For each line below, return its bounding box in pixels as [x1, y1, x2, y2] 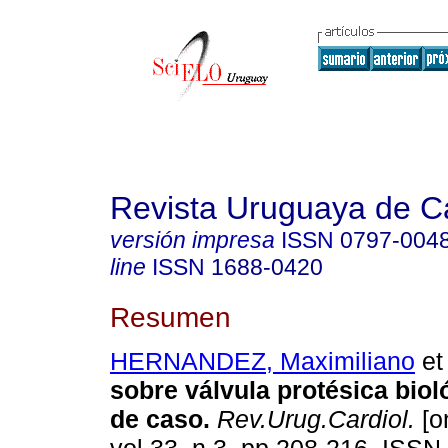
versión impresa [110, 227, 275, 253]
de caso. [110, 405, 210, 434]
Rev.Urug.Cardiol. [210, 405, 415, 434]
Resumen [110, 300, 231, 333]
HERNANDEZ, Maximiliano [110, 347, 415, 376]
